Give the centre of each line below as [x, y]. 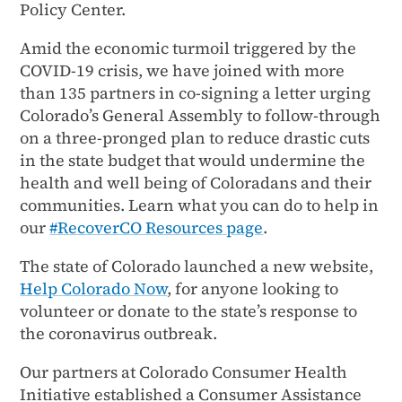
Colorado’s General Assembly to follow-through [201, 115]
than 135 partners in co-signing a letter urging [196, 92]
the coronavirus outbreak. [119, 333]
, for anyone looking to [253, 288]
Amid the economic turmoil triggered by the [188, 48]
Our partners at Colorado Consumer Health [184, 371]
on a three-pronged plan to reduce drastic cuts [195, 137]
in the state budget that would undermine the [193, 160]
